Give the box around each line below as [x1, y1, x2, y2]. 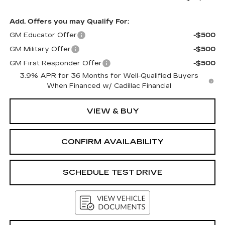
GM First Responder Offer [9, 59, 102, 68]
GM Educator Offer [9, 31, 77, 40]
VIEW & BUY [86, 106, 139, 116]
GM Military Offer [9, 45, 71, 54]
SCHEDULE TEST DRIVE [62, 168, 163, 177]
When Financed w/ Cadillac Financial [46, 82, 171, 90]
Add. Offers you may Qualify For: [9, 18, 129, 26]
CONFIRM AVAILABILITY [61, 137, 164, 147]
